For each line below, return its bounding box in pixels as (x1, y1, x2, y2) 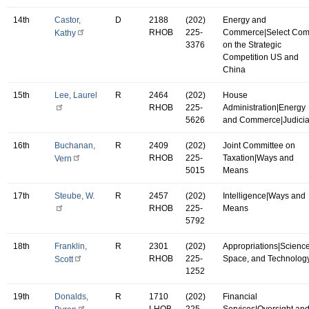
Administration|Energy (223, 102, 306, 112)
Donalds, (54, 291, 88, 301)
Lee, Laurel (54, 90, 97, 100)
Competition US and (223, 52, 299, 62)
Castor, (54, 14, 81, 25)
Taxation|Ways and (223, 152, 294, 163)
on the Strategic (223, 39, 281, 50)
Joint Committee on (223, 140, 295, 150)
